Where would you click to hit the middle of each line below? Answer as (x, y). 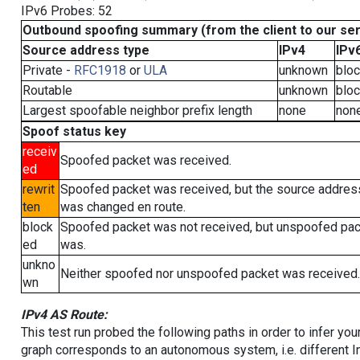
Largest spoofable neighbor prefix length (137, 110)
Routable (47, 90)
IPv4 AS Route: (64, 315)
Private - (48, 70)
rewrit (38, 189)
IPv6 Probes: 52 (66, 11)
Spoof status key (74, 131)
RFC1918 (100, 70)
